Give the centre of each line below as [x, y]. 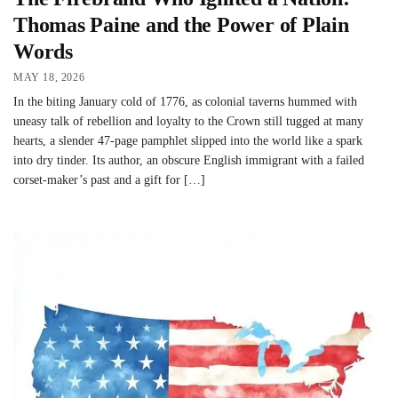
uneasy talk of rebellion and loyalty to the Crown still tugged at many [188, 122]
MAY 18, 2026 [49, 78]
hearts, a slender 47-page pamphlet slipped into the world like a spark [188, 141]
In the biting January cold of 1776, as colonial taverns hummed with [185, 102]
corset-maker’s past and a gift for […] [109, 180]
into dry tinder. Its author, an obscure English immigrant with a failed [189, 161]
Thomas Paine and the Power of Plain [181, 24]
